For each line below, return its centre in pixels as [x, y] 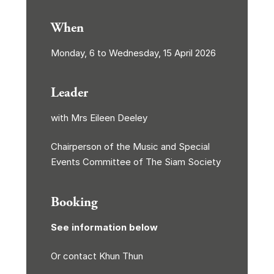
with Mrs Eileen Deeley [99, 117]
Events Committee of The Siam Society [135, 162]
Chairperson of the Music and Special [130, 146]
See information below [104, 227]
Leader [69, 93]
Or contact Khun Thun [97, 256]
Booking [74, 202]
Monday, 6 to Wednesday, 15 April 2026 [133, 53]
